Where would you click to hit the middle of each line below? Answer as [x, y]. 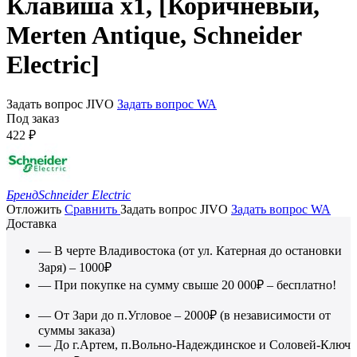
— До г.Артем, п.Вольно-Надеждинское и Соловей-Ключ [194, 344]
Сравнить [92, 209]
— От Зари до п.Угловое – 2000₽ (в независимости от [184, 315]
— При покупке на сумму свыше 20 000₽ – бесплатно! [187, 284]
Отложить [34, 209]
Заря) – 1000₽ [75, 267]
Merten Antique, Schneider [154, 35]
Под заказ [33, 118]
